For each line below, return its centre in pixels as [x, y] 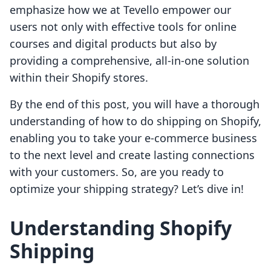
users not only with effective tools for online [123, 27]
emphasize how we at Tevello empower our [120, 10]
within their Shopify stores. [79, 78]
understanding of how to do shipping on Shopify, [135, 121]
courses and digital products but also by [113, 44]
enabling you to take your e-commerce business [133, 138]
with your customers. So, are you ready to [117, 172]
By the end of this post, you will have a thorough [135, 104]
